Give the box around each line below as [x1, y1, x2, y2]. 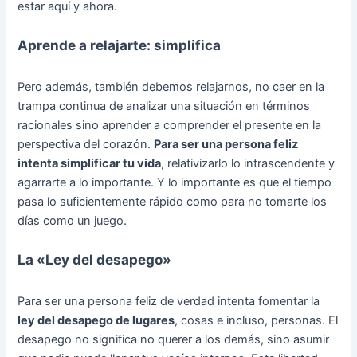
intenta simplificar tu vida [18, 155, 162, 171]
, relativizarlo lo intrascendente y [161, 155, 335, 171]
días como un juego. [18, 213, 127, 228]
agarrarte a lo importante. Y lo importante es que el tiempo [18, 175, 332, 190]
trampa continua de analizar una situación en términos [18, 98, 311, 113]
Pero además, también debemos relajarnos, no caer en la [18, 79, 325, 94]
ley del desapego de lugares [18, 312, 175, 328]
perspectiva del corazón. [18, 136, 155, 151]
